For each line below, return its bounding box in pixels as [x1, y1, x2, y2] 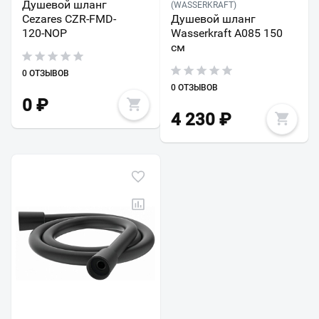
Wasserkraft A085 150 [170, 26, 283, 41]
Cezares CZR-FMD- [22, 12, 116, 26]
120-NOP [22, 26, 67, 41]
